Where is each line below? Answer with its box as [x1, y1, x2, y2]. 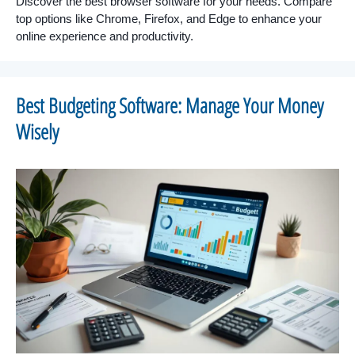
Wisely [16, 117, 59, 147]
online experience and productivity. [16, 29, 193, 44]
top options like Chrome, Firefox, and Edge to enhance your [16, 12, 322, 26]
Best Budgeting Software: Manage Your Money [16, 91, 323, 120]
